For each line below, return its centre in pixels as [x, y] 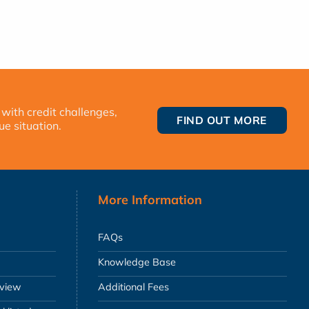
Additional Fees [133, 287]
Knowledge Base [137, 262]
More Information [150, 200]
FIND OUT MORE [222, 120]
